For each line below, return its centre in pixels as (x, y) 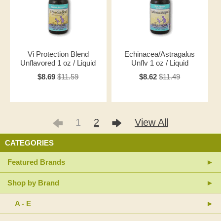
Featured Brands (36, 162)
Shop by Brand (33, 183)
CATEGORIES (29, 143)
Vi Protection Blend (58, 54)
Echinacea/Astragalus (160, 54)
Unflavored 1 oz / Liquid (58, 63)
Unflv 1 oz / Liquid (160, 63)
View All (151, 122)
